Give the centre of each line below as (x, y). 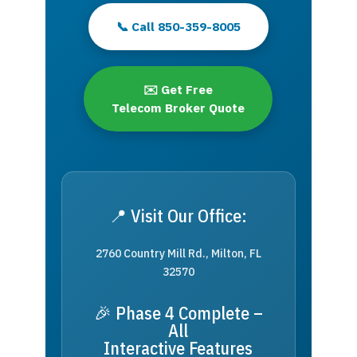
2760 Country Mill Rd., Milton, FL (178, 253)
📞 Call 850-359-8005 (178, 26)
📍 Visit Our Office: (178, 215)
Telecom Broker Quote (178, 107)
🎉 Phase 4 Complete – (178, 312)
